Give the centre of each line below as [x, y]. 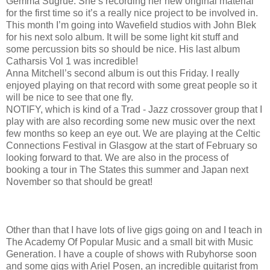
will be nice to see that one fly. [71, 97]
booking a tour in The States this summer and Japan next [127, 169]
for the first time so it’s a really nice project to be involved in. [133, 13]
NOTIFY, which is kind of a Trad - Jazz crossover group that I [134, 109]
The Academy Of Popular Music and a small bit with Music [130, 242]
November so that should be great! [79, 181]
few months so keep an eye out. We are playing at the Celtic [133, 133]
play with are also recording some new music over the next [130, 121]
